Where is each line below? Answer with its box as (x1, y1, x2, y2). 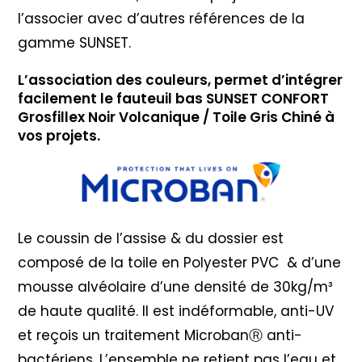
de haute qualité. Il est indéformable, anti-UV (18, 301, 335, 321)
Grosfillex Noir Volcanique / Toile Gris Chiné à (18, 107, 335, 127)
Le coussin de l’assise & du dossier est (18, 228, 284, 248)
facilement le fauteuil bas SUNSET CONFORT (18, 88, 330, 108)
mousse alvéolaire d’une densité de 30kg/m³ (18, 276, 334, 297)
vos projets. (18, 125, 101, 145)
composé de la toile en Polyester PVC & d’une (18, 252, 342, 272)
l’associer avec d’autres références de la (18, 8, 305, 28)
